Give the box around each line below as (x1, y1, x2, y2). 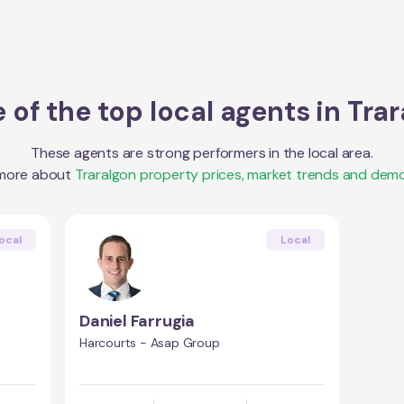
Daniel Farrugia (79, 310, 195, 332)
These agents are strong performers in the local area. (31, 143, 373, 162)
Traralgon (74, 165, 136, 184)
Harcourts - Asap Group (79, 335, 220, 351)
